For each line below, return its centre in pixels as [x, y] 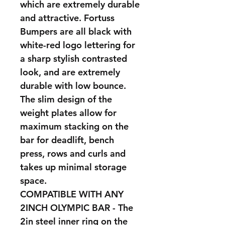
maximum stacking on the [74, 126]
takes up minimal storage [73, 167]
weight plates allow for [68, 113]
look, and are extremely [70, 72]
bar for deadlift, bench [67, 140]
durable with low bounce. [73, 86]
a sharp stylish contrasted [74, 59]
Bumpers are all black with [76, 31]
